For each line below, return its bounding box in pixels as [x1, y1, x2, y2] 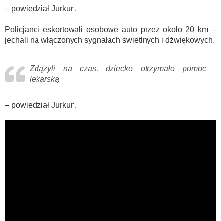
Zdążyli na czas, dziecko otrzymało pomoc [30, 64, 206, 73]
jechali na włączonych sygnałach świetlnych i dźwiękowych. [5, 36, 215, 45]
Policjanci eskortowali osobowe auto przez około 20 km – [5, 25, 216, 34]
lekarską [30, 75, 59, 84]
